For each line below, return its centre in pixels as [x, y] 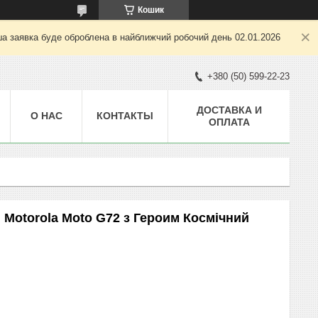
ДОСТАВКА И [229, 110]
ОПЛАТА [229, 122]
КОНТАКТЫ [125, 115]
